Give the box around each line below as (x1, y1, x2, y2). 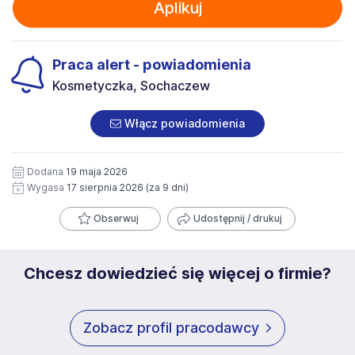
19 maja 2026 (66, 166, 128, 178)
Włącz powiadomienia (121, 116, 245, 131)
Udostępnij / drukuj (193, 212, 283, 225)
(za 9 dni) (146, 181, 189, 194)
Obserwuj (94, 212, 139, 225)
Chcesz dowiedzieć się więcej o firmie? (24, 264, 331, 284)
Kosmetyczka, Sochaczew (52, 78, 210, 94)
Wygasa (27, 181, 67, 194)
